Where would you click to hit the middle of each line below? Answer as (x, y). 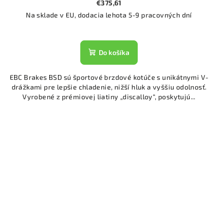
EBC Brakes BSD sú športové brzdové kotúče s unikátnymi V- (109, 77)
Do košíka (114, 52)
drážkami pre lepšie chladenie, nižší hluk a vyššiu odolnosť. (109, 87)
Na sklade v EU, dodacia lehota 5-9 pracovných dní (109, 15)
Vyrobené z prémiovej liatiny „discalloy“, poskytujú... (109, 96)
